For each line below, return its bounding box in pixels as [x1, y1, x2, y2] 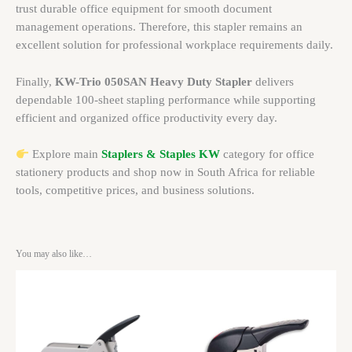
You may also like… [16, 248, 92, 260]
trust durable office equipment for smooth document [16, 2, 272, 16]
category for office [219, 148, 314, 161]
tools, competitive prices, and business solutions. [16, 184, 255, 197]
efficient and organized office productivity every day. [16, 111, 277, 124]
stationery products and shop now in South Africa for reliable [16, 166, 315, 179]
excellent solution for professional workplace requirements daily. [16, 38, 333, 52]
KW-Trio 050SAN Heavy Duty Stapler [55, 75, 252, 88]
